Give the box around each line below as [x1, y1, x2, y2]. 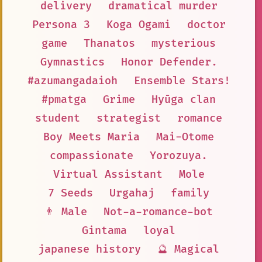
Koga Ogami [106, 18, 171, 32]
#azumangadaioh [27, 74, 118, 88]
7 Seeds [48, 186, 93, 200]
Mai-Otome [156, 130, 214, 144]
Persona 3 [32, 18, 90, 32]
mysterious [151, 36, 216, 50]
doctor [187, 18, 226, 32]
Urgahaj [109, 186, 154, 200]
